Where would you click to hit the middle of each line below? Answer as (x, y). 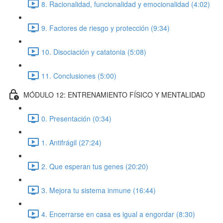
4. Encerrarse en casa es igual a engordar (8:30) (118, 214)
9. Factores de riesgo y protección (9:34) (106, 28)
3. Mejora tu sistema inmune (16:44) (99, 190)
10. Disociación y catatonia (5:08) (94, 52)
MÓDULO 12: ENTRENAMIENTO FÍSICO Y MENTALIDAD (114, 94)
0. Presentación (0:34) (76, 118)
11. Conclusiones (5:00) (79, 75)
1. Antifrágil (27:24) (71, 142)
